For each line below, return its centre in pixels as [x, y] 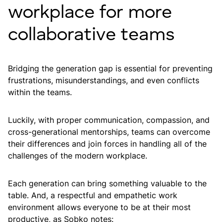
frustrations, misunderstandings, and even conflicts [104, 81]
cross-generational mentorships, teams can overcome [109, 132]
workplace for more [90, 13]
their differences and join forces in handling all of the [107, 144]
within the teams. [41, 92]
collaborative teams [91, 36]
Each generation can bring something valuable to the [107, 184]
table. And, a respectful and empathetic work [93, 195]
